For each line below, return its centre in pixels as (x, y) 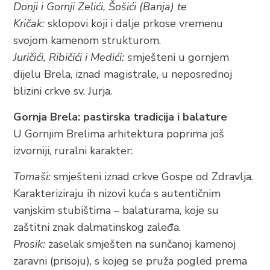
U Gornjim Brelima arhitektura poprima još (119, 134)
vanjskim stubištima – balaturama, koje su (116, 210)
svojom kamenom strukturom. (87, 40)
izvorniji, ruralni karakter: (73, 151)
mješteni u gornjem (181, 57)
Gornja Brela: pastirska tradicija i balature (121, 117)
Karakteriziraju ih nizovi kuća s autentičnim (117, 193)
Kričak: (29, 24)
